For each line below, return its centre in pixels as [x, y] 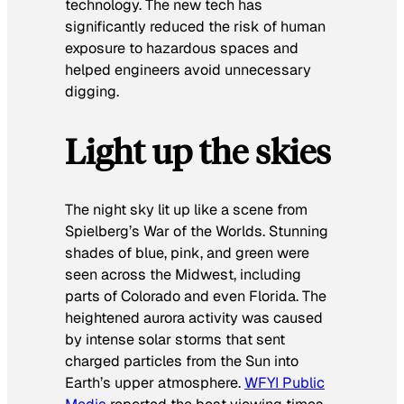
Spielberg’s [104, 232]
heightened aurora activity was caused [194, 318]
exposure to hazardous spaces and [182, 48]
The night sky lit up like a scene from [186, 210]
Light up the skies [198, 150]
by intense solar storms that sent [175, 340]
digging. [92, 91]
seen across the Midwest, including [183, 275]
